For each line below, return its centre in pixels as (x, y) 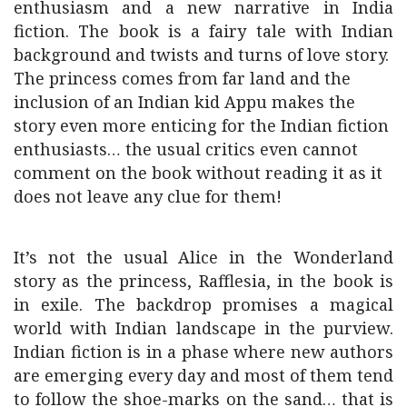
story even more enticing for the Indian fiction (201, 125)
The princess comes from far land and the (182, 78)
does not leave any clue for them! (150, 196)
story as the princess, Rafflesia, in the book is (203, 280)
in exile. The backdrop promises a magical (203, 304)
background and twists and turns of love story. (201, 54)
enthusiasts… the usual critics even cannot (186, 149)
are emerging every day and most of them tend (203, 375)
